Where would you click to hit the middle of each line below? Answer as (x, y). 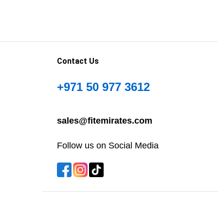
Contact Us (78, 61)
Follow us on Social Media (108, 145)
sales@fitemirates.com (105, 120)
